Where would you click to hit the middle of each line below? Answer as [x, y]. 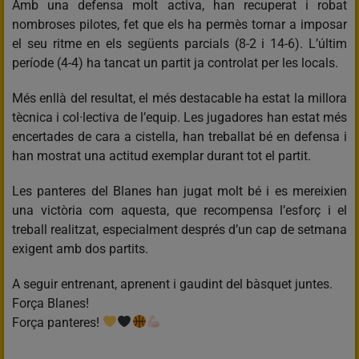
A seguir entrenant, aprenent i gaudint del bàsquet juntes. [172, 284]
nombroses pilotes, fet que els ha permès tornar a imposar [179, 24]
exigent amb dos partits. [80, 248]
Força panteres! [57, 322]
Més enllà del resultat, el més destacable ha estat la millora [179, 98]
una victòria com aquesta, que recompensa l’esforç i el [179, 210]
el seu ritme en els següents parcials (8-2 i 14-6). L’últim [179, 43]
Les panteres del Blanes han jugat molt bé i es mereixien [179, 191]
